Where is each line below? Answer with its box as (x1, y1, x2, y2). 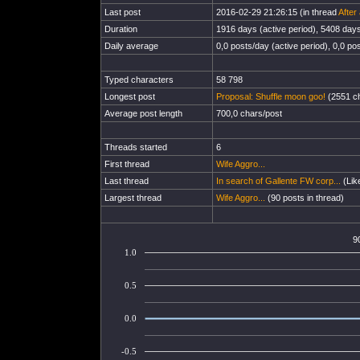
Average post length (104, 108, 182, 118)
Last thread (104, 176, 149, 186)
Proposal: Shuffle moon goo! (216, 92, 325, 101)
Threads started (104, 142, 167, 152)
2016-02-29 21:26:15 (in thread (216, 7, 338, 17)
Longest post (104, 92, 155, 101)
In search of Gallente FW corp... (216, 176, 341, 186)
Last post (104, 7, 141, 17)
